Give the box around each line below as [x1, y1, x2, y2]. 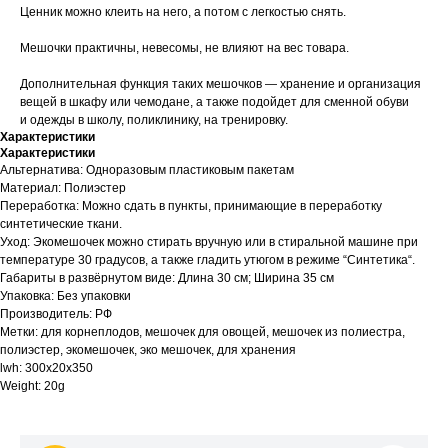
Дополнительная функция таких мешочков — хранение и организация [20, 77, 421, 92]
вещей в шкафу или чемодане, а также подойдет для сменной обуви [20, 95, 409, 110]
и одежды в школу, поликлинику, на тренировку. [20, 113, 288, 128]
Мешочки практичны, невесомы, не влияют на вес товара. [20, 41, 349, 56]
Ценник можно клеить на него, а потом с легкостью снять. [20, 5, 346, 20]
